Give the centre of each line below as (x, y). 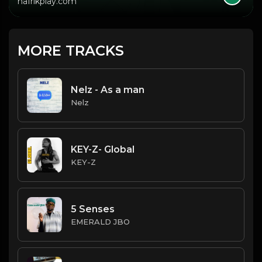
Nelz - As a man (108, 89)
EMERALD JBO (100, 221)
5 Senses (93, 209)
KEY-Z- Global (103, 149)
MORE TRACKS (71, 51)
